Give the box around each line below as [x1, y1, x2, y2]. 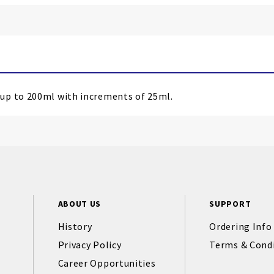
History [57, 220, 92, 232]
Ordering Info [209, 220, 272, 232]
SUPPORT [209, 198, 251, 209]
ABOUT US [57, 198, 102, 209]
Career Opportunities [57, 257, 156, 269]
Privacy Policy [57, 239, 122, 251]
